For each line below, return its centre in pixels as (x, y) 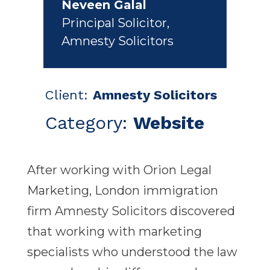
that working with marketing (114, 232)
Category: (89, 123)
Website (168, 123)
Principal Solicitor (114, 23)
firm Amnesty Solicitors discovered (131, 211)
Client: (69, 95)
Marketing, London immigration (122, 191)
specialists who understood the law (132, 252)
